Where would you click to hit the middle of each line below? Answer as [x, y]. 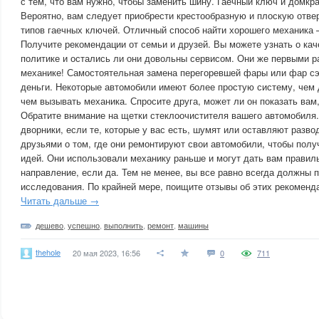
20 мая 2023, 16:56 [106, 253]
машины [193, 225]
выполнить [124, 225]
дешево [49, 225]
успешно [84, 225]
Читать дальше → [60, 200]
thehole [48, 252]
